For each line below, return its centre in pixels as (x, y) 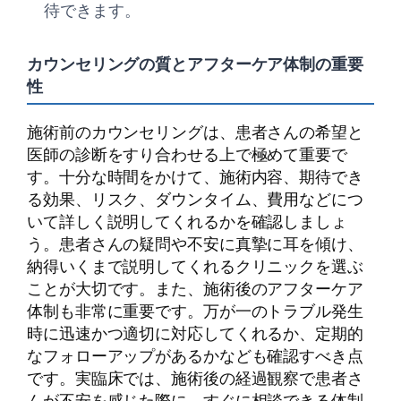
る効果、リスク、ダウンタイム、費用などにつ (195, 199)
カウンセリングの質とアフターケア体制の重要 (195, 63)
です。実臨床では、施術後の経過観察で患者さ (195, 378)
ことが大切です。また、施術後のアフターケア (195, 289)
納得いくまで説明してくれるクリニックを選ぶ (195, 266)
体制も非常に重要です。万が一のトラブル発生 (195, 311)
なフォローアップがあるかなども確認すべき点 (195, 356)
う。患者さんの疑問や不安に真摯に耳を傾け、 (195, 244)
